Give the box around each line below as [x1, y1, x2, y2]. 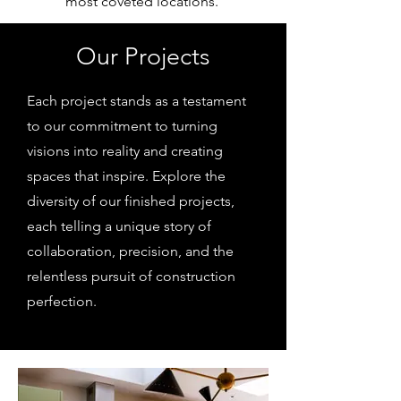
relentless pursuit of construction [27, 268, 235, 285]
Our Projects [76, 42, 210, 71]
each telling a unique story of [27, 218, 211, 235]
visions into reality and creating [27, 142, 223, 159]
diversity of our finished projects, [27, 192, 235, 209]
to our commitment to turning [27, 117, 218, 134]
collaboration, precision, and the [27, 243, 234, 260]
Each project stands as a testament [27, 92, 246, 109]
